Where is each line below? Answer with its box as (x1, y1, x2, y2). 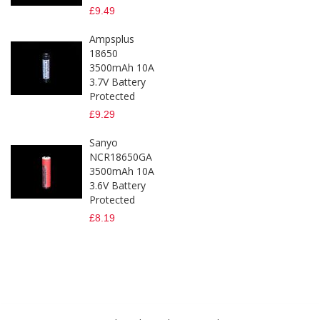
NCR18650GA (89, 150, 152, 164)
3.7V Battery (89, 75, 146, 89)
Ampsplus (89, 32, 134, 46)
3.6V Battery (89, 179, 146, 193)
